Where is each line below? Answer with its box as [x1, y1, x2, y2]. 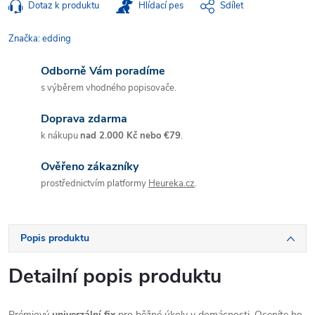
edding [42, 32, 71, 45]
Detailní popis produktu [8, 263, 221, 290]
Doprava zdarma [41, 111, 127, 127]
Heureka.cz [148, 177, 195, 190]
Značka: [8, 32, 42, 45]
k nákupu [41, 129, 80, 142]
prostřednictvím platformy [41, 177, 148, 190]
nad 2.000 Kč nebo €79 [80, 129, 181, 142]
